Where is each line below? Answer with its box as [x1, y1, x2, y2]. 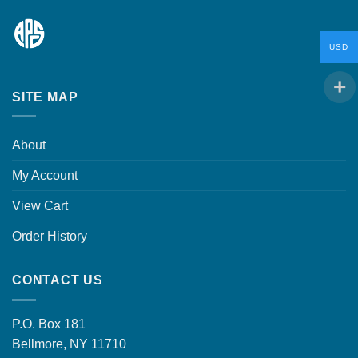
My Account [12, 169, 78, 183]
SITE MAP [12, 89, 78, 104]
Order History [12, 229, 87, 244]
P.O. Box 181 [12, 316, 86, 331]
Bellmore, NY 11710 [12, 336, 126, 351]
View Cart [12, 199, 68, 213]
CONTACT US [12, 273, 103, 288]
